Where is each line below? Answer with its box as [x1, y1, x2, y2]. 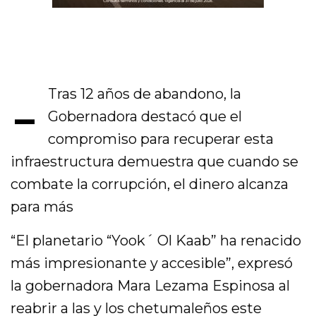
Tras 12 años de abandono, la [47, 85, 241, 102]
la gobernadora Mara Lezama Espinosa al [11, 276, 291, 294]
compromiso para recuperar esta [47, 130, 274, 147]
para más [11, 197, 74, 215]
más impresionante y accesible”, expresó [11, 254, 293, 272]
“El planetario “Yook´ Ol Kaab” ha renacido [11, 231, 302, 249]
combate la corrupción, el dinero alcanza [11, 175, 289, 193]
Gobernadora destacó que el [47, 107, 242, 125]
